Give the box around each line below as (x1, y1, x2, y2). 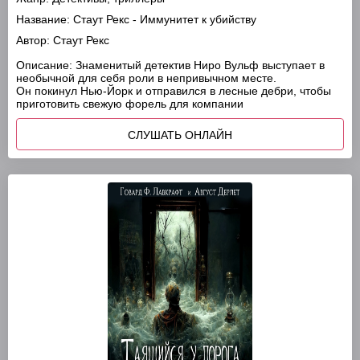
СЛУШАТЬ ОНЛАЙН (128, 129, 232, 141)
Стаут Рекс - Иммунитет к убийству (70, 13, 256, 26)
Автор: (16, 34, 50, 47)
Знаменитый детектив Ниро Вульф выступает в (72, 59, 325, 72)
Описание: (16, 59, 72, 72)
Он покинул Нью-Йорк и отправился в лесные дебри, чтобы (16, 84, 331, 97)
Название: (16, 13, 70, 26)
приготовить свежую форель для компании (16, 97, 243, 110)
